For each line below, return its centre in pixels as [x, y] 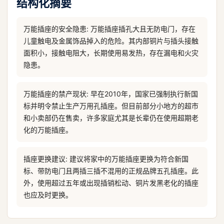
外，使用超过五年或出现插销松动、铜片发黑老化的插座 [111, 183]
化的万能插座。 [48, 130]
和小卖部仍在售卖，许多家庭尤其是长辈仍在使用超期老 [111, 118]
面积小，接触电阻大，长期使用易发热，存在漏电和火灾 [111, 53]
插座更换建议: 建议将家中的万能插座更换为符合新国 [106, 159]
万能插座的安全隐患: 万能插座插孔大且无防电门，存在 [109, 29]
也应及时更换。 [48, 195]
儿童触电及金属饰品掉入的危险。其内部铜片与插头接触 [111, 41]
